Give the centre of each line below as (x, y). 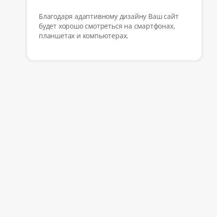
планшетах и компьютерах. (84, 35)
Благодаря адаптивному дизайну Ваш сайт (109, 16)
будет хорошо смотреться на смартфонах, (107, 26)
